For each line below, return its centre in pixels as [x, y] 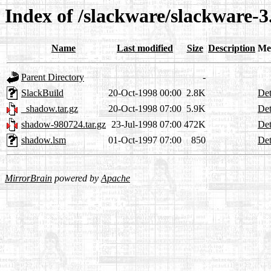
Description [232, 48]
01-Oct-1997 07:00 [145, 140]
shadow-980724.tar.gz [64, 125]
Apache [116, 178]
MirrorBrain [28, 178]
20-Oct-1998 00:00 [145, 93]
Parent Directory [53, 77]
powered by [77, 178]
